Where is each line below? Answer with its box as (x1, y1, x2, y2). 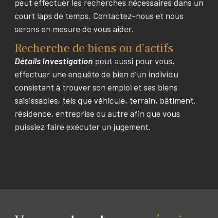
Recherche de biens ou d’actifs (15, 40, 173, 56)
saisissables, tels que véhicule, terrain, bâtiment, (15, 95, 196, 106)
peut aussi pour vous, (93, 55, 175, 67)
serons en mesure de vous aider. (15, 23, 134, 34)
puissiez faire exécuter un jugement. (15, 121, 151, 132)
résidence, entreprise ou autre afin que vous (15, 108, 180, 119)
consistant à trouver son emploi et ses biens (15, 82, 178, 93)
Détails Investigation (15, 55, 93, 67)
